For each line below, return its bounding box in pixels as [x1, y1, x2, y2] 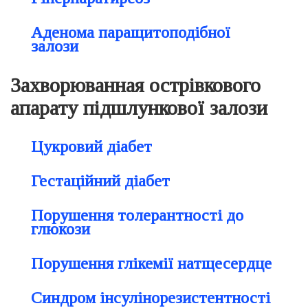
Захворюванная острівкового [10, 74, 261, 96]
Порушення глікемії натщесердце [31, 254, 272, 272]
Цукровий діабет [31, 137, 152, 155]
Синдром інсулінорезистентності [31, 289, 270, 307]
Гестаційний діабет [31, 172, 170, 190]
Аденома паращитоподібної [31, 23, 230, 41]
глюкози [31, 220, 90, 238]
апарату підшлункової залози [10, 96, 267, 119]
